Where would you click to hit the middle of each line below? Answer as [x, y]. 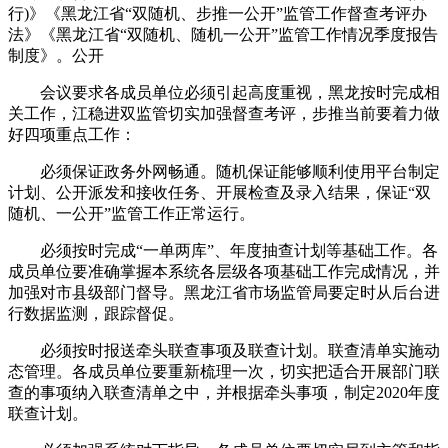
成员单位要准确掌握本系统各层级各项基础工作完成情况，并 [224, 271]
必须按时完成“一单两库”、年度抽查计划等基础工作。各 [223, 250]
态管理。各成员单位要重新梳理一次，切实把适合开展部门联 [224, 371]
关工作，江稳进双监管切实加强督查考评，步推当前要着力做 [224, 113]
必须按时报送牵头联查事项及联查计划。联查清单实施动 [224, 350]
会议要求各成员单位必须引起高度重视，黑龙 [184, 92]
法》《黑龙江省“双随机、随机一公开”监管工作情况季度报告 [223, 34]
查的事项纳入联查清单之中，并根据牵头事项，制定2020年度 [224, 392]
